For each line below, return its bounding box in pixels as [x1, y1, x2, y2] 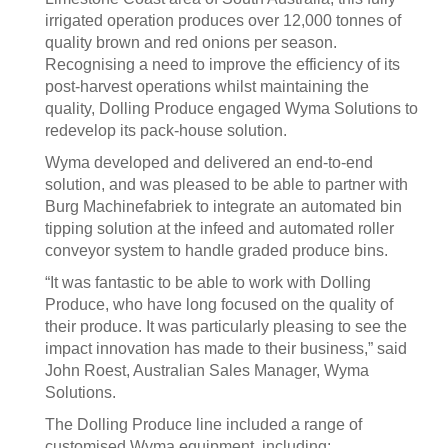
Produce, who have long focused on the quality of [45, 296, 393, 313]
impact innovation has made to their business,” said [45, 340, 407, 357]
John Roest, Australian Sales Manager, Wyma [45, 362, 369, 379]
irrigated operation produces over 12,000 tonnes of [45, 12, 401, 29]
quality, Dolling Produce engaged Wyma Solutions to [45, 100, 418, 117]
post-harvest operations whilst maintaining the [45, 78, 369, 95]
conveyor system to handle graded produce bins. [45, 242, 388, 259]
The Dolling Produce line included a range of [45, 416, 362, 433]
